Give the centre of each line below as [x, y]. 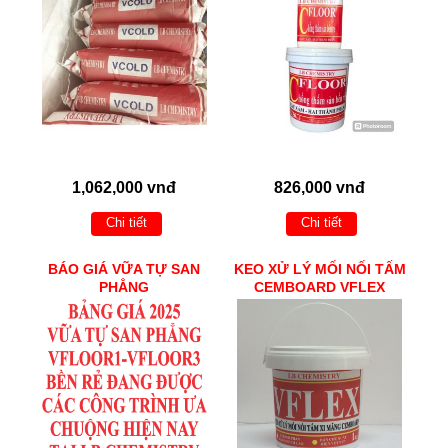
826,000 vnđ [320, 187]
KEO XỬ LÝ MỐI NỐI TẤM [319, 269]
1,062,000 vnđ [124, 187]
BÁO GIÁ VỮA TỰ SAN [124, 269]
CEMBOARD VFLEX [320, 287]
